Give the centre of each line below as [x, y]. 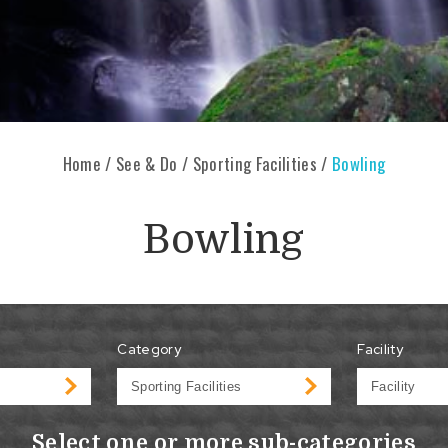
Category [149, 349]
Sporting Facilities [255, 163]
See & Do [146, 163]
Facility [380, 349]
